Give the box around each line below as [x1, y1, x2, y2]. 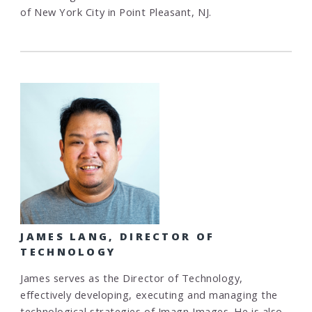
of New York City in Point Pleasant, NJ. [20, 4, 212, 19]
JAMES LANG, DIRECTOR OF [20, 229, 215, 244]
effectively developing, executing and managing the [20, 288, 278, 302]
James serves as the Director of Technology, [20, 271, 243, 286]
